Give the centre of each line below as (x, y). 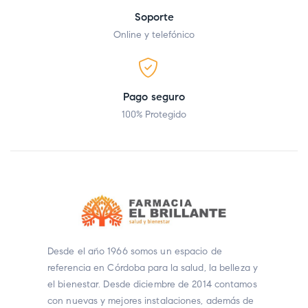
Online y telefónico (154, 35)
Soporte (154, 17)
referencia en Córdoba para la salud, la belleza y (153, 268)
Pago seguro (154, 97)
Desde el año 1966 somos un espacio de (135, 252)
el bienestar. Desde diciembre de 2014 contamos (152, 285)
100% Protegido (154, 115)
